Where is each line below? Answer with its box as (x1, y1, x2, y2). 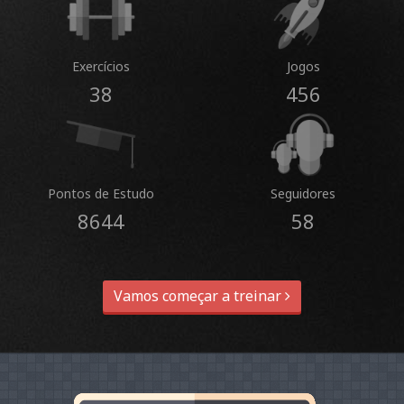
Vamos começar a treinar (114, 286, 285, 307)
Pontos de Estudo (48, 185, 154, 203)
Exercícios (72, 58, 130, 76)
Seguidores (271, 185, 335, 203)
